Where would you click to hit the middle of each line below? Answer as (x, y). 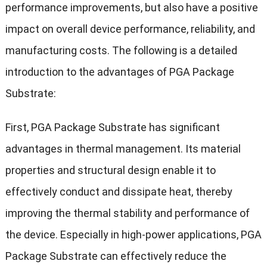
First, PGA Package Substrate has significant (112, 128)
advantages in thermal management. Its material (123, 149)
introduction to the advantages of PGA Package (119, 72)
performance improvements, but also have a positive (131, 8)
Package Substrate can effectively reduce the (116, 256)
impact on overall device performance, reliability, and (130, 29)
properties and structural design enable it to (110, 170)
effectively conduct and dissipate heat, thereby (119, 192)
